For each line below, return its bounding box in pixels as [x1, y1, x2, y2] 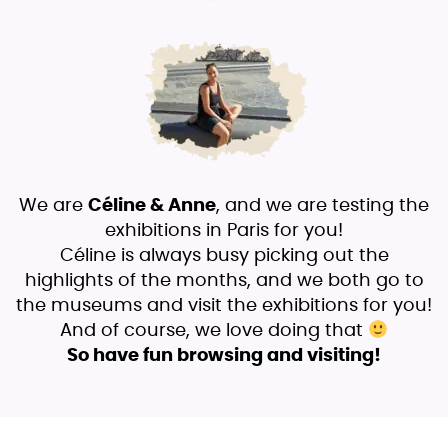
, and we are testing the [216, 197, 429, 216]
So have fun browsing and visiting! [67, 347, 381, 366]
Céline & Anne [88, 197, 216, 216]
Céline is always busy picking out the [59, 247, 389, 266]
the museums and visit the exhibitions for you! [16, 297, 432, 316]
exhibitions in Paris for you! [105, 222, 343, 241]
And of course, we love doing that [59, 322, 368, 341]
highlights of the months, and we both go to [24, 272, 424, 291]
